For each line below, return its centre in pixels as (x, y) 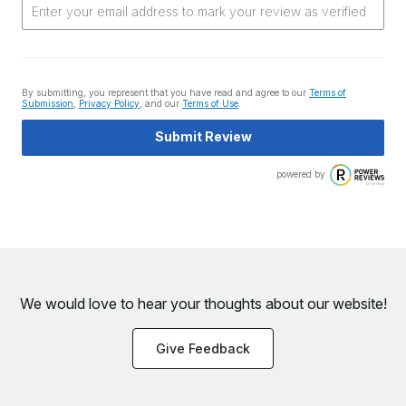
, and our (161, 103)
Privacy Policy (109, 103)
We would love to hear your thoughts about (163, 304)
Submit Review (203, 136)
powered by (301, 174)
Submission (48, 103)
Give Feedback (203, 348)
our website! (347, 304)
